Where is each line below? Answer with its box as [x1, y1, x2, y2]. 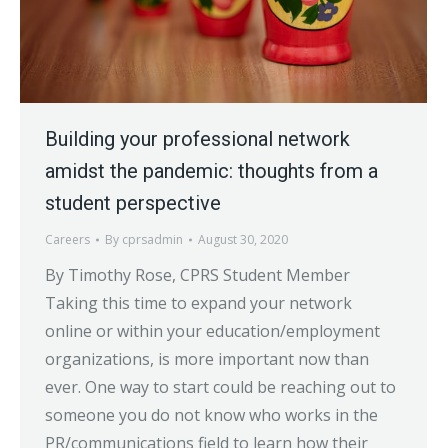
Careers [45, 231, 90, 249]
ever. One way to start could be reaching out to [45, 376, 396, 399]
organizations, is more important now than [45, 348, 369, 371]
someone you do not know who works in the [45, 404, 378, 427]
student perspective [45, 191, 221, 216]
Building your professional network [45, 127, 350, 152]
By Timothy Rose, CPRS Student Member [45, 264, 350, 287]
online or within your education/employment [45, 320, 380, 343]
